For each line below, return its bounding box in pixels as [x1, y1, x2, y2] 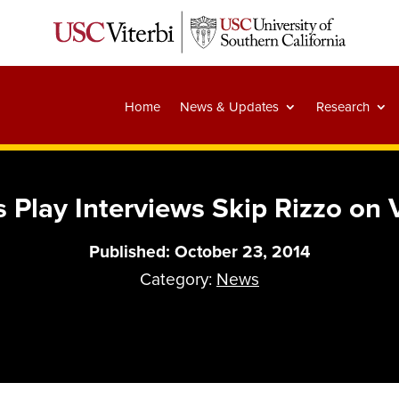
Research [315, 99, 370, 116]
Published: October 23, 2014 [89, 240, 310, 263]
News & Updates [179, 99, 279, 116]
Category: [140, 268, 216, 290]
